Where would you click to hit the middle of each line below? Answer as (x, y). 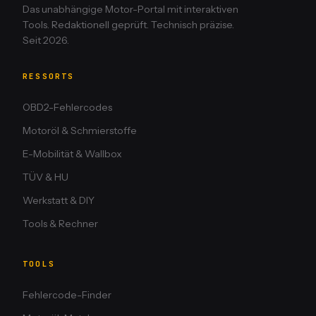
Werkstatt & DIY (59, 201)
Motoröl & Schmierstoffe (80, 131)
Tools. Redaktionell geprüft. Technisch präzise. (128, 25)
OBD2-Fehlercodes (67, 108)
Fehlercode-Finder (67, 295)
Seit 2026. (46, 41)
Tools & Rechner (60, 224)
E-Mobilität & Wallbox (72, 154)
